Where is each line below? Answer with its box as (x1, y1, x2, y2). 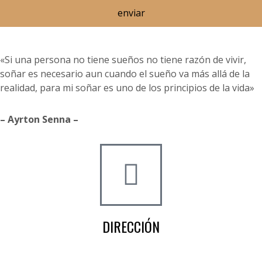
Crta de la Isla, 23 (94, 244, 168, 257)
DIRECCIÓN (102, 216, 160, 237)
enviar (117, 6, 145, 19)
